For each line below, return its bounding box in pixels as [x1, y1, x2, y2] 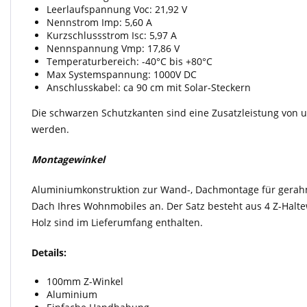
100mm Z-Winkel [47, 275, 123, 288]
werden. [32, 123, 69, 136]
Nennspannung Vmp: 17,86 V [47, 42, 180, 55]
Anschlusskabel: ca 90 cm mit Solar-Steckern [47, 81, 251, 94]
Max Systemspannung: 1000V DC [47, 68, 197, 81]
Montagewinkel [32, 153, 105, 166]
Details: [32, 246, 66, 259]
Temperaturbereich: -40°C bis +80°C [47, 55, 212, 68]
